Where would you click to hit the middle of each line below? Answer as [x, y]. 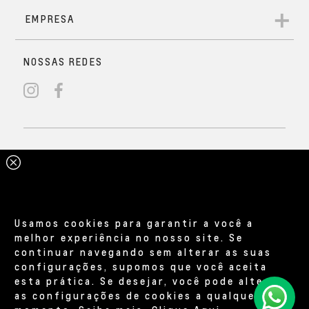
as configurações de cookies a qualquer [138, 295]
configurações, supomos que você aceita [141, 266]
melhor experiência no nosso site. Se [129, 237]
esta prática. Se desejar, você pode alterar [149, 280]
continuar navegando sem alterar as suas [143, 251]
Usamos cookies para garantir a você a [134, 222]
